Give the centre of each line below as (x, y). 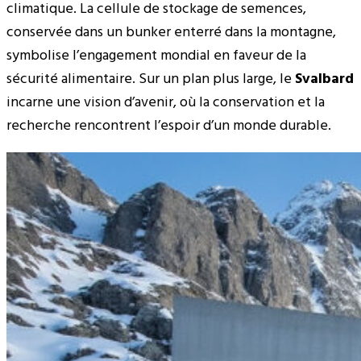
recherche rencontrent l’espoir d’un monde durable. (169, 127)
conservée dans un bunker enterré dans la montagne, (171, 33)
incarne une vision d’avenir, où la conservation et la (166, 103)
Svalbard (324, 80)
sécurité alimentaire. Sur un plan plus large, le (151, 80)
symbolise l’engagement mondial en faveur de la (156, 56)
